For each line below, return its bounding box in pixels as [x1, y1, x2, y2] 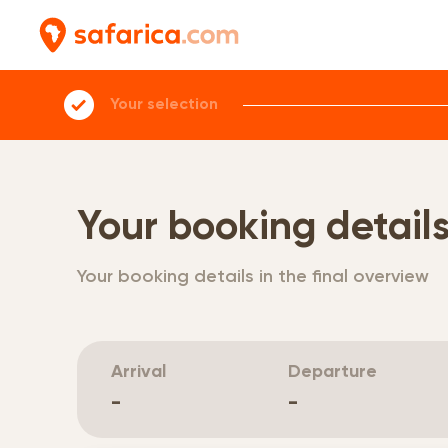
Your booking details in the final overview [76, 265, 429, 287]
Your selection [109, 97, 218, 113]
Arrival [110, 363, 166, 381]
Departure [287, 363, 377, 381]
